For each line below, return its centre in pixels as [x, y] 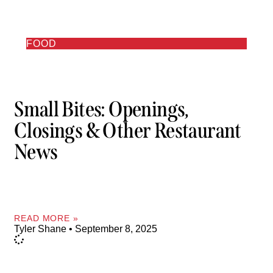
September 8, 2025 [115, 229]
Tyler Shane [41, 229]
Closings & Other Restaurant [128, 131]
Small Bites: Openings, [101, 109]
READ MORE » [46, 218]
